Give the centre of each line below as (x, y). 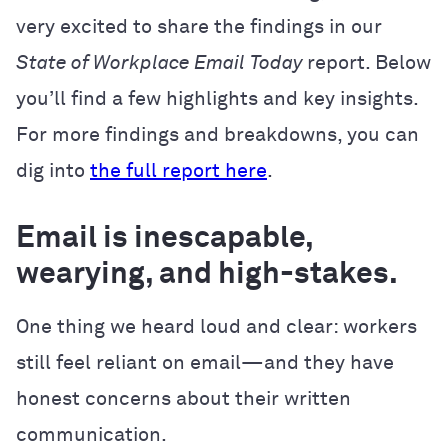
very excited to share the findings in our (199, 26)
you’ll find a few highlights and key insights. (217, 98)
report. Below (369, 62)
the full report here (178, 170)
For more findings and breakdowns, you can (217, 134)
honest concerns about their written (183, 398)
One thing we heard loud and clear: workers (216, 326)
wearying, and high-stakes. (207, 274)
